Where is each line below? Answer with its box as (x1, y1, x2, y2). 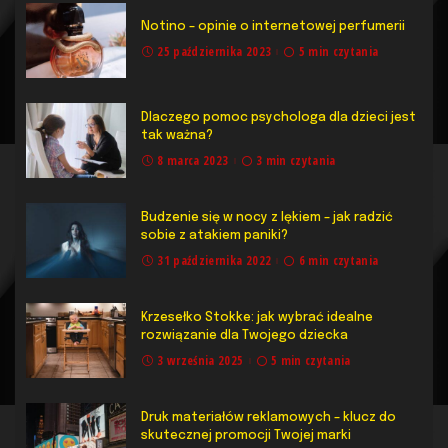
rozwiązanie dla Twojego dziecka (141, 328, 348, 342)
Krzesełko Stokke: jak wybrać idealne (141, 310, 373, 324)
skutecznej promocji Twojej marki (141, 428, 351, 442)
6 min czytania (298, 251, 379, 269)
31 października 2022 (157, 251, 272, 269)
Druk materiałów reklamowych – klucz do (141, 410, 396, 424)
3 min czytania (255, 151, 336, 169)
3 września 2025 (157, 351, 244, 369)
